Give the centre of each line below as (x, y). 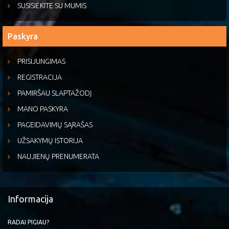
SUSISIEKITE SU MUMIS (52, 6)
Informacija (30, 199)
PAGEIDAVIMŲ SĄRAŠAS (55, 125)
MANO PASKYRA (43, 109)
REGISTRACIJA (40, 77)
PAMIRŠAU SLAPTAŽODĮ (54, 93)
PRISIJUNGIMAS (41, 61)
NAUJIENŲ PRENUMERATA (58, 156)
